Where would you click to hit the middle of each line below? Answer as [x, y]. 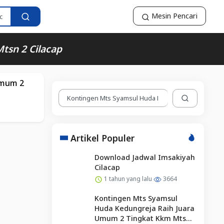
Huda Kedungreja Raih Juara [144, 208]
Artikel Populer [102, 138]
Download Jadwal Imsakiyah [144, 157]
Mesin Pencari [173, 16]
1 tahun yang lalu [128, 178]
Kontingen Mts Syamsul [136, 198]
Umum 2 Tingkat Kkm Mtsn [142, 218]
